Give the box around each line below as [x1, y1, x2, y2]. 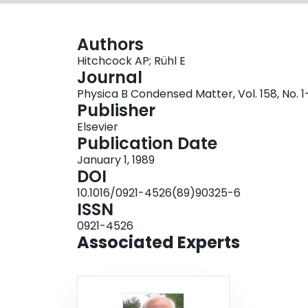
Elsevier [77, 119, 118, 135]
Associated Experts [77, 231, 240, 254]
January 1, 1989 [77, 152, 155, 168]
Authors [77, 33, 144, 56]
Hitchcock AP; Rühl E [77, 53, 186, 69]
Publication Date [77, 132, 217, 155]
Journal [77, 66, 142, 89]
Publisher [77, 99, 155, 122]
